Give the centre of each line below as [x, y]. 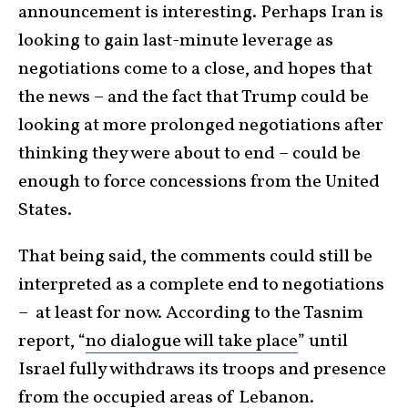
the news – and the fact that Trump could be [194, 97]
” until [323, 341]
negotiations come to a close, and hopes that [195, 69]
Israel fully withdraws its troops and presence [202, 369]
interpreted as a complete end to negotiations [201, 285]
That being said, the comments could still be [195, 256]
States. [45, 210]
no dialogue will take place [192, 341]
